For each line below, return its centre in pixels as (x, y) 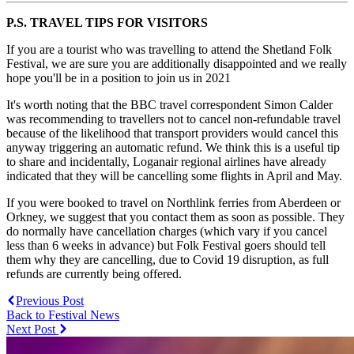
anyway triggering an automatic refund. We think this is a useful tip (173, 147)
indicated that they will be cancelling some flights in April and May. (174, 175)
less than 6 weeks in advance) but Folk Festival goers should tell (166, 245)
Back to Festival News (63, 314)
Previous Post (50, 300)
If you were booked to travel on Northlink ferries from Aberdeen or (173, 202)
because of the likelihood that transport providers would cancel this (172, 133)
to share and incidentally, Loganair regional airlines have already (166, 161)
